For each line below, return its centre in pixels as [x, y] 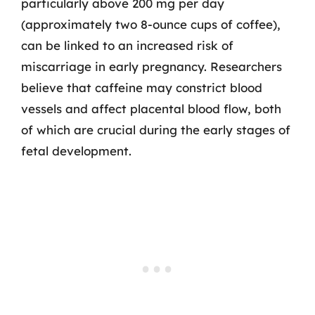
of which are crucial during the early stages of [156, 129]
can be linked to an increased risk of [127, 45]
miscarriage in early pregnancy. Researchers [152, 66]
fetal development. [76, 150]
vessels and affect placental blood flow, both [151, 108]
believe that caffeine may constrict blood [142, 87]
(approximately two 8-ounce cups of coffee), [151, 24]
